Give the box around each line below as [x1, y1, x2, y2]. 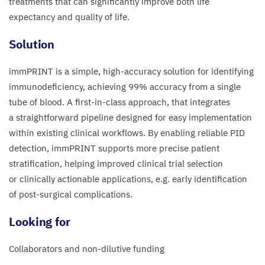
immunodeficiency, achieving [9, 81, 128, 92]
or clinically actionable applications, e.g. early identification [9, 173, 247, 185]
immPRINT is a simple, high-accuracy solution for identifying [9, 66, 254, 77]
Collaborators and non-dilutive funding [9, 243, 164, 254]
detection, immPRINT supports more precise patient [9, 143, 219, 154]
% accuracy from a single [139, 81, 241, 92]
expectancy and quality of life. [9, 11, 130, 22]
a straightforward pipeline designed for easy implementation [9, 112, 252, 123]
